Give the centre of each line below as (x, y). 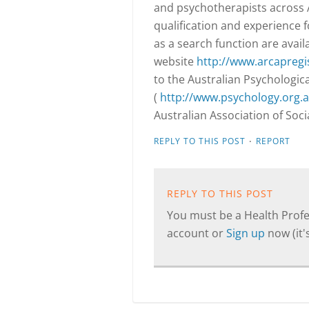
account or (197, 233)
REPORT (273, 141)
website (175, 61)
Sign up (247, 233)
